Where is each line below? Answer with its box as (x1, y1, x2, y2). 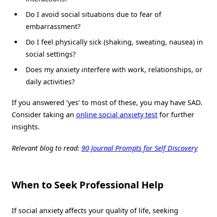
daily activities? (25, 77, 75, 87)
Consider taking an (12, 109, 76, 120)
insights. (12, 122, 40, 132)
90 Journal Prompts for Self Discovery (81, 142, 198, 153)
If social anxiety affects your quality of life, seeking (12, 205, 178, 215)
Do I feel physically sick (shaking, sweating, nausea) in (25, 37, 203, 47)
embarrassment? (25, 21, 80, 31)
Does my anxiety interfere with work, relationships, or (25, 65, 202, 75)
